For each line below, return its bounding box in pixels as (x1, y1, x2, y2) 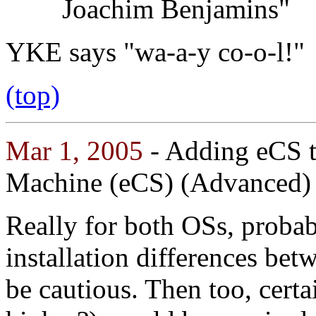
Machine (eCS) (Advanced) (6, 166, 311, 197)
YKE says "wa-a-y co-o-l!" (6, 36, 305, 67)
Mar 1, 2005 (6, 135, 143, 166)
